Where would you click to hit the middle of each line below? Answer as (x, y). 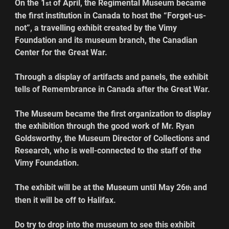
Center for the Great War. (61, 52)
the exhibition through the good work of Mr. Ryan (106, 126)
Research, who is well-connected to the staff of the (109, 150)
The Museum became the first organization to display (114, 113)
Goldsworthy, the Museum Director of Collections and (113, 138)
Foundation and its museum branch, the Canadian (107, 40)
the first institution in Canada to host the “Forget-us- (111, 15)
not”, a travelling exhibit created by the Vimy (97, 28)
